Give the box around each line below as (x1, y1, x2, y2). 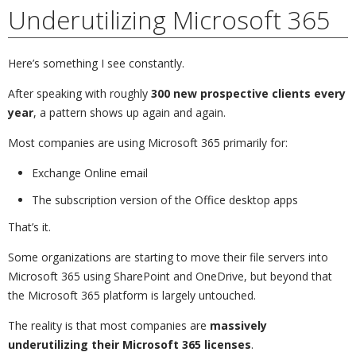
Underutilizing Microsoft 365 (8, 2, 331, 37)
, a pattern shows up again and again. (33, 104, 226, 120)
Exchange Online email (32, 164, 148, 180)
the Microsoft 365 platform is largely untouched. (8, 287, 256, 303)
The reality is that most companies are (8, 317, 210, 333)
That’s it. (8, 219, 51, 234)
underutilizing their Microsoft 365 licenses (8, 336, 251, 352)
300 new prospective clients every (151, 85, 346, 101)
